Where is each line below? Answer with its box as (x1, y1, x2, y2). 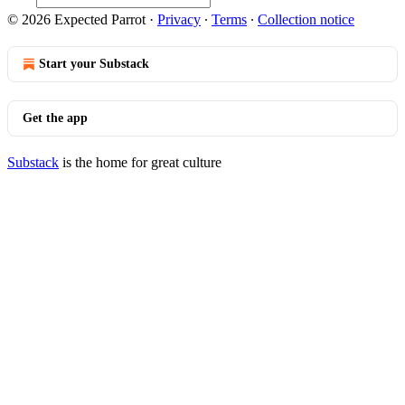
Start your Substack (39, 57, 149, 71)
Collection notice (258, 12, 354, 27)
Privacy (157, 12, 201, 27)
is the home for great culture (59, 155, 221, 170)
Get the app (23, 111, 88, 125)
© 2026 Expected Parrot (7, 12, 146, 27)
